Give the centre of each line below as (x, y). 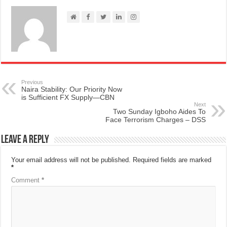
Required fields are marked (172, 160)
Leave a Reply (25, 140)
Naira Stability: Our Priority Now (72, 89)
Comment (27, 180)
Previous (32, 82)
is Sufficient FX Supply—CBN (68, 98)
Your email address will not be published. (71, 160)
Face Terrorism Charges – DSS (155, 120)
